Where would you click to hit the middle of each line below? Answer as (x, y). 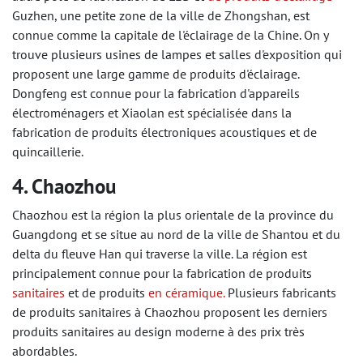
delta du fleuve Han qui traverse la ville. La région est (160, 253)
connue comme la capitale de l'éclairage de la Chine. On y (170, 34)
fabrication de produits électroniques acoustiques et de (164, 132)
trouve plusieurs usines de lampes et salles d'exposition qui (177, 54)
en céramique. (186, 292)
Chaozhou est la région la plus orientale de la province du (173, 214)
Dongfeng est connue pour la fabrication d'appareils (156, 93)
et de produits (107, 292)
